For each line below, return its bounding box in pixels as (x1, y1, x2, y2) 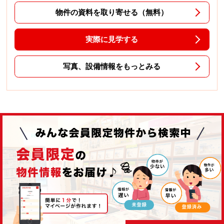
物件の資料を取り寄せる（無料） (55, 7, 168, 16)
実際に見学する (85, 34, 138, 43)
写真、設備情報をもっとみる (63, 61, 161, 70)
